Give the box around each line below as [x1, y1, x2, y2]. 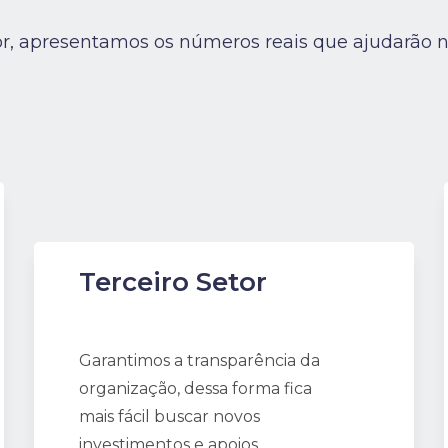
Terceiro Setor [78, 266, 267, 298]
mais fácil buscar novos [78, 407, 260, 426]
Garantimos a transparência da [78, 351, 320, 370]
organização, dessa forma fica [78, 379, 312, 398]
